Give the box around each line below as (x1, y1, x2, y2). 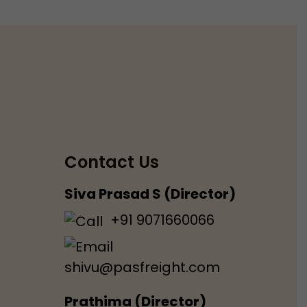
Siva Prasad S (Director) (64, 184, 236, 204)
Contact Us (64, 151, 159, 173)
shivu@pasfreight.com (64, 258, 220, 278)
